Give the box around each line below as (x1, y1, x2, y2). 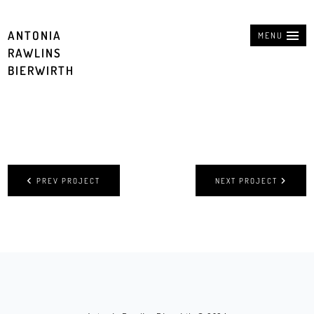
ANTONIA (8, 28, 62, 43)
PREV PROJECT (36, 176, 101, 186)
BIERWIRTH (8, 63, 75, 78)
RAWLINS (8, 46, 62, 60)
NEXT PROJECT (214, 176, 278, 186)
